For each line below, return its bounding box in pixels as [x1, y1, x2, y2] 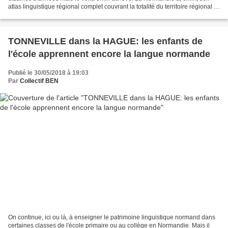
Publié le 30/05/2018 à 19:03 [8, 69, 89, 77]
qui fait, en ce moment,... [8, 11, 75, 19]
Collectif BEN [20, 77, 59, 85]
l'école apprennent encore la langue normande [8, 49, 210, 60]
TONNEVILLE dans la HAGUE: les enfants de [8, 36, 203, 47]
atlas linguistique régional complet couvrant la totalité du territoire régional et [8, 3, 219, 11]
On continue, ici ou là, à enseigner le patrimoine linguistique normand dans [8, 213, 215, 221]
